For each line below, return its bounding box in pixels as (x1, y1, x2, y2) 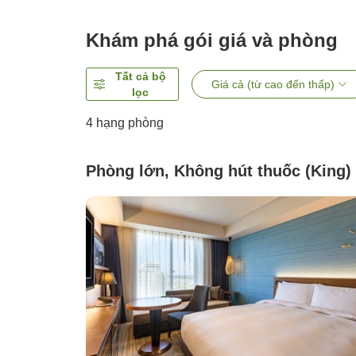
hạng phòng (93, 116, 164, 130)
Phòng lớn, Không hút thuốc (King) (86, 162, 351, 180)
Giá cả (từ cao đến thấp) (211, 78, 335, 91)
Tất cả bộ (114, 70, 166, 83)
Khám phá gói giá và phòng (86, 29, 338, 52)
